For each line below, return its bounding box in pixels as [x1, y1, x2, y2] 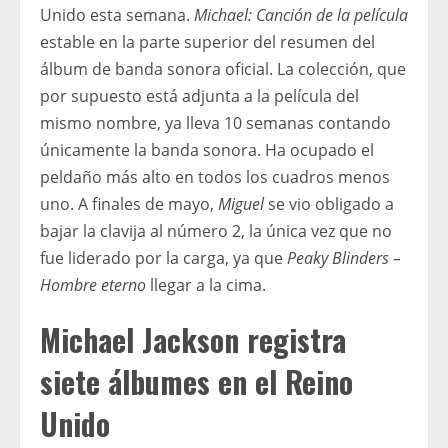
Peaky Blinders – [287, 246, 401, 269]
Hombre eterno [40, 273, 146, 296]
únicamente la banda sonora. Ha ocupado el [40, 138, 374, 161]
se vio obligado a [264, 192, 394, 215]
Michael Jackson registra [40, 316, 346, 362]
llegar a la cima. [146, 273, 266, 296]
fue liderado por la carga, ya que [40, 246, 287, 269]
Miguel [218, 192, 264, 215]
